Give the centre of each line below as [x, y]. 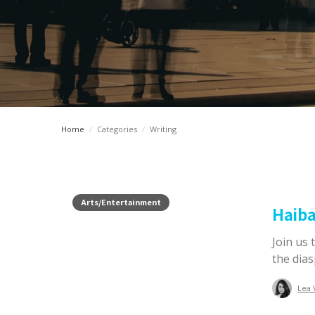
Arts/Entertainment [121, 202]
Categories [117, 129]
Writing [163, 129]
